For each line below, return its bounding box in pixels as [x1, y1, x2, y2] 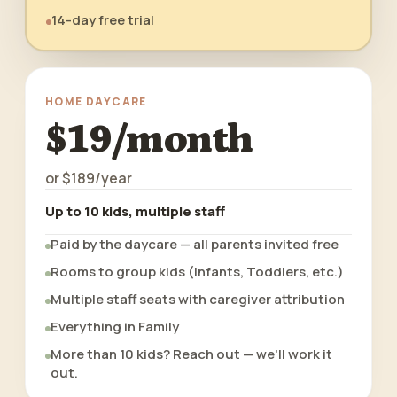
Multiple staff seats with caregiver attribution [51, 290, 345, 308]
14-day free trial [51, 10, 154, 29]
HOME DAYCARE [45, 94, 147, 109]
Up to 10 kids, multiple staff [45, 202, 225, 221]
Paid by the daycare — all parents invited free [51, 235, 339, 253]
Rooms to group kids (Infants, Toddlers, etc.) [51, 262, 344, 281]
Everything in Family [51, 317, 179, 336]
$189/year [62, 168, 132, 188]
